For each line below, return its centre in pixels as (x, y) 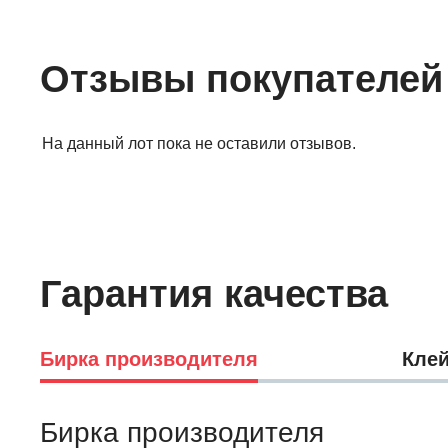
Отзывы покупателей (241, 78)
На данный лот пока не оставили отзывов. (199, 143)
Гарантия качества (214, 293)
